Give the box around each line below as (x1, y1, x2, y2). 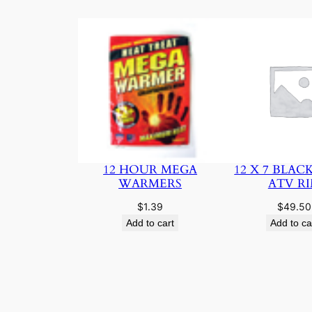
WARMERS (118, 175, 182, 192)
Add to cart (126, 217, 175, 228)
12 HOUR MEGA (103, 161, 198, 178)
